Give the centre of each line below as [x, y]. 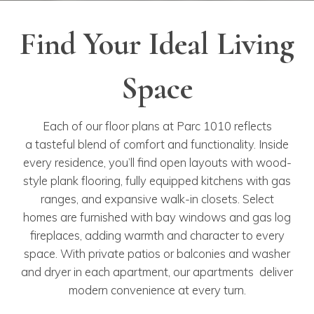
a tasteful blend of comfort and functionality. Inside [157, 144]
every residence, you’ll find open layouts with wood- [157, 162]
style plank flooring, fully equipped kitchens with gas [157, 180]
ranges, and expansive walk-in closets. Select [157, 198]
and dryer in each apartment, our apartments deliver [157, 271]
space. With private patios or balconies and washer [157, 253]
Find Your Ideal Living [157, 43]
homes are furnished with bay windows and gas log [157, 217]
